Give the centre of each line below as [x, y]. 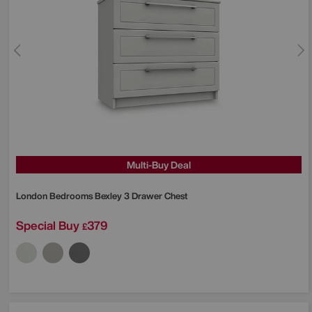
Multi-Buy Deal [159, 164]
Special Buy [48, 225]
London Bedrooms [55, 196]
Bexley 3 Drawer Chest [141, 196]
